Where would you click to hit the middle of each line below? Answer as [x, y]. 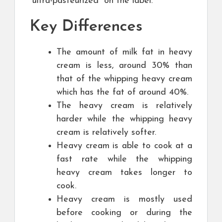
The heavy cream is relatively [124, 106]
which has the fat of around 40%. [122, 92]
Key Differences [86, 27]
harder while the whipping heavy [124, 119]
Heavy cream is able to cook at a [124, 146]
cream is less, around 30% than [124, 65]
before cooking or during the [124, 213]
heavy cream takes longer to [124, 172]
